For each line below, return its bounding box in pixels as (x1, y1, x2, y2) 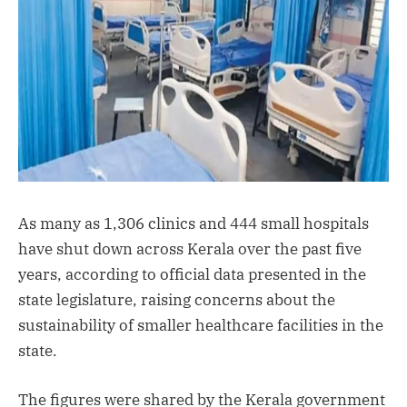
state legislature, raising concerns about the (18, 289, 335, 310)
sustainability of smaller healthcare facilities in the (18, 314, 383, 335)
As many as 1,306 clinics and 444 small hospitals (18, 213, 369, 233)
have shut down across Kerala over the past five (18, 238, 362, 259)
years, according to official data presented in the (18, 263, 366, 284)
